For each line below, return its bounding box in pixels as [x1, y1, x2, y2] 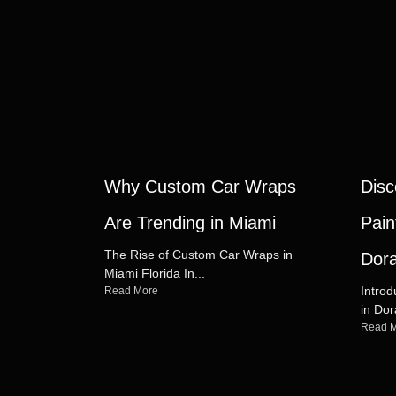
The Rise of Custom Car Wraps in [104, 247, 293, 262]
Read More [104, 285, 158, 297]
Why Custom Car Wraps [104, 177, 296, 196]
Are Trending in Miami [104, 213, 276, 232]
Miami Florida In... [104, 266, 205, 280]
